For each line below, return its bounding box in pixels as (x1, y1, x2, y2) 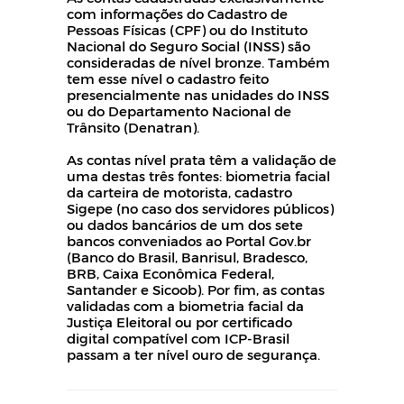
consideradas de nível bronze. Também (67, 53, 330, 70)
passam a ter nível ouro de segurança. (67, 345, 320, 363)
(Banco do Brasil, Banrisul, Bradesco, (67, 248, 308, 265)
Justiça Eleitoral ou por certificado (67, 313, 292, 330)
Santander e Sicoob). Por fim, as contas (67, 280, 325, 298)
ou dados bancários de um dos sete (67, 216, 303, 233)
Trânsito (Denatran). (67, 118, 199, 135)
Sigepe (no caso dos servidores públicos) (67, 199, 334, 216)
